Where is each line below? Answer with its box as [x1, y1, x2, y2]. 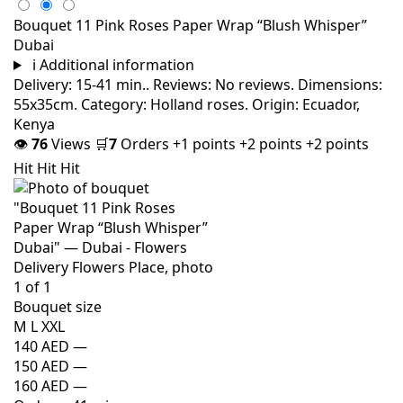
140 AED [13, 336, 69, 356]
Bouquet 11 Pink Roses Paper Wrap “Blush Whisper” [13, 14, 367, 35]
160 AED [13, 375, 69, 396]
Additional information [39, 54, 194, 75]
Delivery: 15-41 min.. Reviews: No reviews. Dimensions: [13, 74, 382, 94]
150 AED [13, 355, 69, 376]
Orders [121, 133, 169, 154]
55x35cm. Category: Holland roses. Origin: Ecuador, [13, 94, 360, 114]
